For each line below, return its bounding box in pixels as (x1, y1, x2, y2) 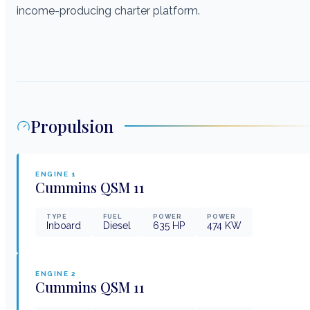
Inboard (46, 219, 81, 231)
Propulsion (30, 114, 113, 137)
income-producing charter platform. (17, 3, 203, 17)
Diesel (103, 219, 131, 231)
